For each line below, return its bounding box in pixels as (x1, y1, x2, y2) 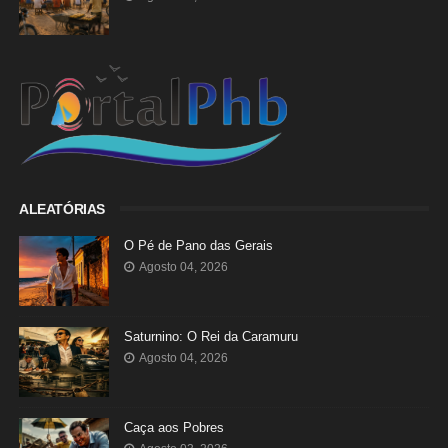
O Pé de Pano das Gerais (123, 238, 273, 253)
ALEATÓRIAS (18, 201, 105, 217)
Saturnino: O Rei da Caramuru (123, 329, 298, 344)
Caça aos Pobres (123, 420, 224, 435)
